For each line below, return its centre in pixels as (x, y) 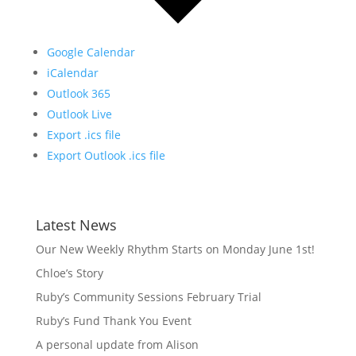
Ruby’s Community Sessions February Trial (148, 297)
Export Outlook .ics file (106, 156)
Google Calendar (91, 52)
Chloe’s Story (69, 273)
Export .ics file (83, 135)
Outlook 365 (78, 94)
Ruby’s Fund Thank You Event (113, 321)
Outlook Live (79, 114)
